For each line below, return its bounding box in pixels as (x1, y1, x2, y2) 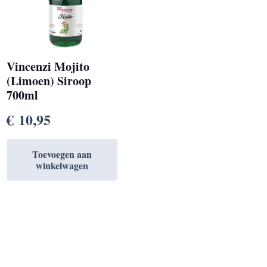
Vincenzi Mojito (7, 58, 90, 76)
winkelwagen (36, 159, 89, 173)
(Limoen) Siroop (7, 72, 92, 90)
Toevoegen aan (32, 147, 92, 162)
